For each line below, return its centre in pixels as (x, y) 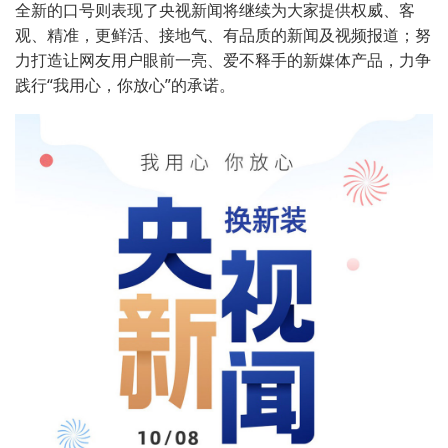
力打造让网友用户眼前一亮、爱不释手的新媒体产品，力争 (223, 59)
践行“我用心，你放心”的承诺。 (125, 84)
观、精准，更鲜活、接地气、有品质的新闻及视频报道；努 (223, 34)
